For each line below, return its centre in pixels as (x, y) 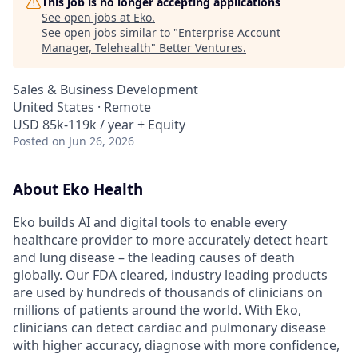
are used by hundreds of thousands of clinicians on (168, 292)
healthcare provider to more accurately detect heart (170, 239)
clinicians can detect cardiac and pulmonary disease (169, 327)
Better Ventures (201, 48)
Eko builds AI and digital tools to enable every (150, 222)
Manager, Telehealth (96, 48)
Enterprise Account (229, 32)
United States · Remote (82, 107)
